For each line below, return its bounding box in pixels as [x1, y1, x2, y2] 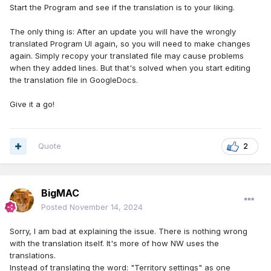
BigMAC [41, 187, 79, 200]
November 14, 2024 [70, 202, 143, 212]
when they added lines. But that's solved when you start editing [10, 63, 250, 73]
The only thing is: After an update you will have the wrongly [10, 27, 236, 37]
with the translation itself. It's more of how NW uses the [10, 238, 219, 249]
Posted [41, 202, 70, 212]
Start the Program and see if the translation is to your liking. [10, 2, 235, 13]
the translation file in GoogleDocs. [10, 75, 138, 85]
